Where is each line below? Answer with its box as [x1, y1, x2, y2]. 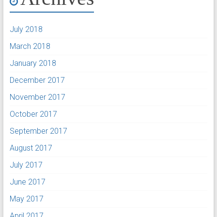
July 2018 [9, 25, 43, 34]
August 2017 [9, 143, 52, 153]
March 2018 [9, 42, 50, 51]
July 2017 [9, 160, 43, 170]
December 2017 [9, 76, 65, 85]
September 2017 [9, 126, 67, 136]
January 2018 [9, 59, 56, 68]
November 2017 [9, 93, 65, 102]
